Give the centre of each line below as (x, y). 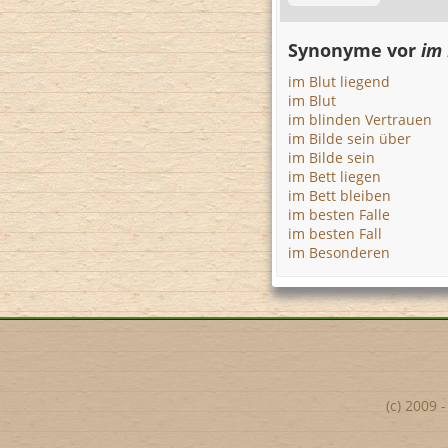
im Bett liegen (334, 176)
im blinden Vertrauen (360, 119)
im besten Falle (339, 214)
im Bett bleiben (339, 195)
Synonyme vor (354, 50)
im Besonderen (339, 252)
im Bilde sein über (349, 138)
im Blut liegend (339, 81)
